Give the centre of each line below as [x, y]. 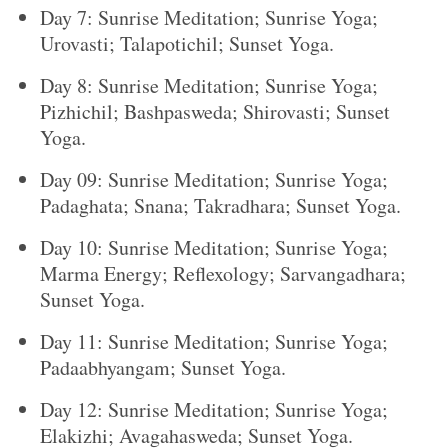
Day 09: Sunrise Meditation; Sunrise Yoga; [214, 180]
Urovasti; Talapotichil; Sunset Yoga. [187, 44]
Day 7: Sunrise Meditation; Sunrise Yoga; [209, 18]
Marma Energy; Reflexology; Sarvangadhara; [223, 274]
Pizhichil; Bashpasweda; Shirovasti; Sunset [215, 112]
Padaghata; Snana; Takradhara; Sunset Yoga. [220, 206]
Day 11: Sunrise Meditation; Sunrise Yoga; [214, 342]
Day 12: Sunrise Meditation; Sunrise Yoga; [214, 410]
